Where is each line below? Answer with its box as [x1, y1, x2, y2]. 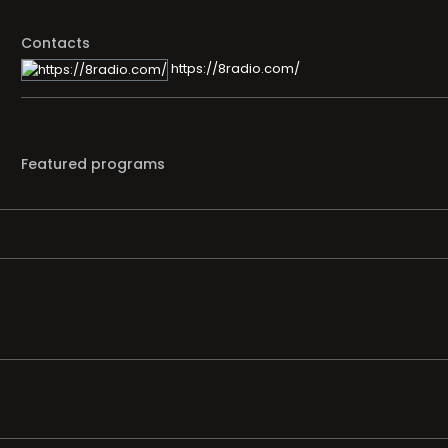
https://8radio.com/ [168, 59, 300, 79]
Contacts [21, 32, 90, 53]
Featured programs [21, 153, 165, 174]
